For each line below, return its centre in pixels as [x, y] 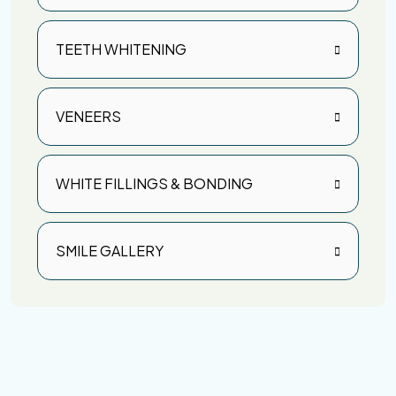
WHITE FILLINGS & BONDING [154, 184]
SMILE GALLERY [110, 251]
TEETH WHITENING [121, 49]
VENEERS [88, 117]
